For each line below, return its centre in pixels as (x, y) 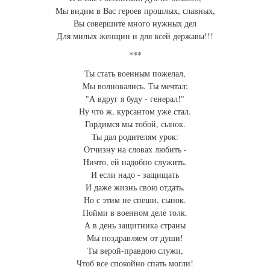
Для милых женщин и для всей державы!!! (135, 36)
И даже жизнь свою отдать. (135, 187)
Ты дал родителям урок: (135, 137)
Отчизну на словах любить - (135, 149)
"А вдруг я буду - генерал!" (135, 99)
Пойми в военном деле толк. (135, 213)
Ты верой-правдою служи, (135, 251)
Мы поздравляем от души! (135, 238)
